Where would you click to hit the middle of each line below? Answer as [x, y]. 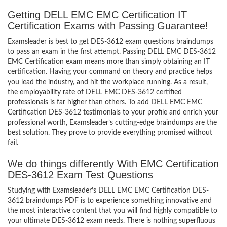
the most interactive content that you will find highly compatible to [112, 211]
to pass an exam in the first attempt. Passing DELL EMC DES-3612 [112, 52]
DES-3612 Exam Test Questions [80, 175]
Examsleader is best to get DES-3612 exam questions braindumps [110, 42]
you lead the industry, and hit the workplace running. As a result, [108, 82]
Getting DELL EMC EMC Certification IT [97, 15]
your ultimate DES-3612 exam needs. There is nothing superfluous [111, 221]
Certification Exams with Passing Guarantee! [108, 26]
